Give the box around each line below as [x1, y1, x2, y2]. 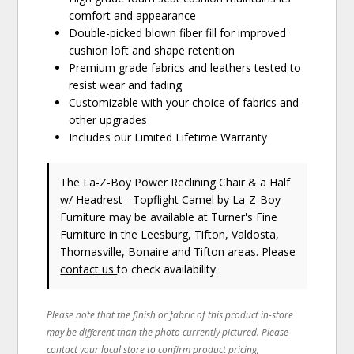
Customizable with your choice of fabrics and [69, 95, 299, 111]
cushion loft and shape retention [69, 43, 235, 58]
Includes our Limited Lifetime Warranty [69, 130, 268, 145]
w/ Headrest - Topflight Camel [60, 192, 218, 208]
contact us [60, 262, 118, 277]
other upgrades [69, 112, 148, 128]
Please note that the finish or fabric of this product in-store [47, 308, 294, 322]
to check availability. [117, 262, 219, 277]
